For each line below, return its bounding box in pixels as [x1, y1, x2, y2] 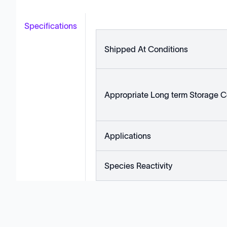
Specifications [24, 21, 77, 30]
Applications [104, 131, 151, 140]
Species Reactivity [104, 161, 172, 170]
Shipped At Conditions [104, 45, 188, 54]
